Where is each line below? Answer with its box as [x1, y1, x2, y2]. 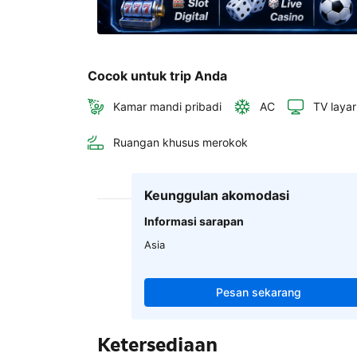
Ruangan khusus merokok [113, 135, 248, 150]
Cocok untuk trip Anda [88, 68, 227, 84]
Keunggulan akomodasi [144, 187, 290, 204]
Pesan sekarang [216, 285, 302, 300]
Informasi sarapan [144, 214, 245, 229]
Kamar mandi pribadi [113, 100, 222, 114]
